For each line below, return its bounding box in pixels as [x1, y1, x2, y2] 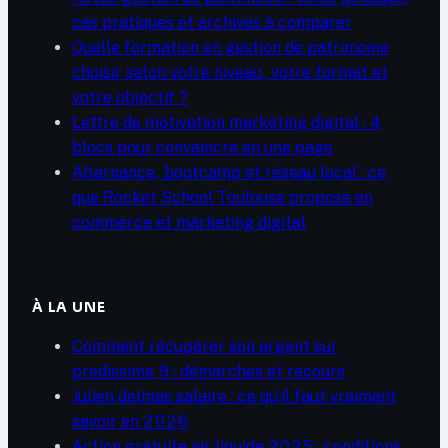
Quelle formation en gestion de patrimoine [72, 38, 389, 58]
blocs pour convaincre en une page [72, 138, 333, 158]
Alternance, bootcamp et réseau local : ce [72, 163, 386, 183]
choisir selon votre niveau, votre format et [72, 63, 388, 83]
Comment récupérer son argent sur [72, 337, 338, 357]
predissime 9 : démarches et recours [72, 362, 345, 382]
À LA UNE [32, 299, 106, 317]
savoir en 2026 [72, 412, 189, 432]
